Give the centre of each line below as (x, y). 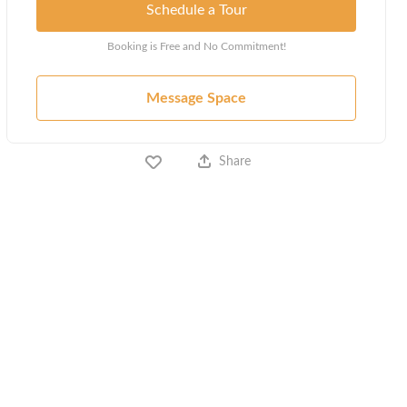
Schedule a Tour (196, 10)
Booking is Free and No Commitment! (196, 46)
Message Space (197, 98)
